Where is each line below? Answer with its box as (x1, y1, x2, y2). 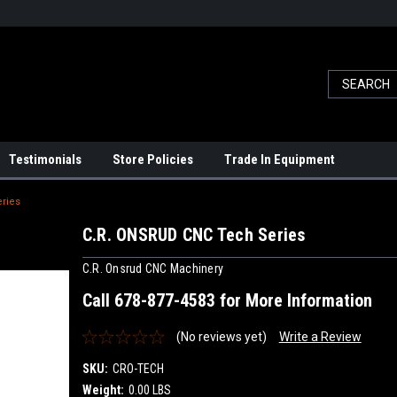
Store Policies (113, 152, 193, 167)
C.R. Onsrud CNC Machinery (82, 261, 223, 276)
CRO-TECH (112, 361, 164, 376)
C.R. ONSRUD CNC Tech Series (82, 224, 306, 245)
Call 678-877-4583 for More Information (82, 289, 372, 311)
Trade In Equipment (224, 152, 335, 167)
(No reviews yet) (175, 329, 267, 344)
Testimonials (9, 152, 82, 167)
